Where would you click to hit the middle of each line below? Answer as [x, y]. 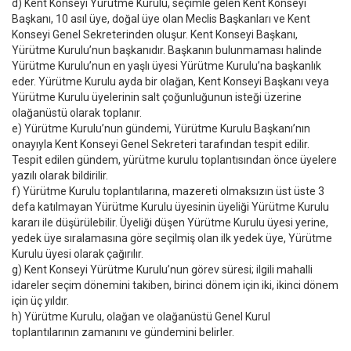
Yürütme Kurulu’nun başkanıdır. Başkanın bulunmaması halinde [167, 50]
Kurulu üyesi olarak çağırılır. [78, 254]
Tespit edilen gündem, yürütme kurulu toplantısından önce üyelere [174, 160]
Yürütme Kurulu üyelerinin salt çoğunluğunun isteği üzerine [157, 97]
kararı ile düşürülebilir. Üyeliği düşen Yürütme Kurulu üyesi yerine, [170, 223]
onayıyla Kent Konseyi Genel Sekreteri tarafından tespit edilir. [161, 144]
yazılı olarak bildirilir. [60, 175]
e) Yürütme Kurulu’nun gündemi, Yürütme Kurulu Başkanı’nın [161, 128]
